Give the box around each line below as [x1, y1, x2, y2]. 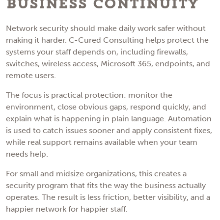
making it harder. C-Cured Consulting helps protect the [6, 35, 209, 45]
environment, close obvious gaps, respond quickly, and [6, 102, 206, 111]
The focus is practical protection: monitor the [6, 90, 172, 100]
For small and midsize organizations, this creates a [6, 168, 187, 178]
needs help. [6, 149, 48, 159]
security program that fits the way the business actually [6, 180, 206, 190]
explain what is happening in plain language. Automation [6, 113, 212, 123]
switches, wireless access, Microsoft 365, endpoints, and [6, 58, 210, 68]
